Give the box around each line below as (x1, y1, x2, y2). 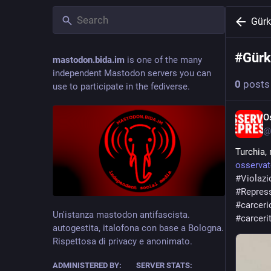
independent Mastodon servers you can (53, 68, 211, 79)
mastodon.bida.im (53, 54, 125, 65)
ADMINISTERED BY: (53, 260, 122, 270)
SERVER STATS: (135, 260, 192, 270)
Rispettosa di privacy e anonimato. (53, 235, 192, 247)
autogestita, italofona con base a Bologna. (53, 222, 224, 233)
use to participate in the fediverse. (53, 81, 190, 92)
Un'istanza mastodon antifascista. (53, 209, 190, 220)
